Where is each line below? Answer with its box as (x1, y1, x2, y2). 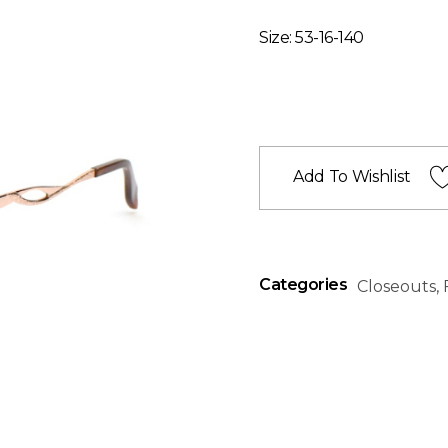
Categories (259, 275, 348, 295)
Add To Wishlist (293, 167, 411, 187)
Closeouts (357, 276, 437, 296)
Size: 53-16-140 (259, 28, 364, 47)
